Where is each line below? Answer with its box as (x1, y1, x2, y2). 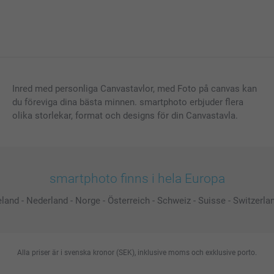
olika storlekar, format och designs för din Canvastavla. (12, 109, 238, 121)
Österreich (108, 194, 150, 206)
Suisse (198, 194, 226, 206)
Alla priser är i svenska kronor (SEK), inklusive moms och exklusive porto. (17, 248, 257, 257)
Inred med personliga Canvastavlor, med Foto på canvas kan (12, 83, 257, 94)
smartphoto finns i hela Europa (49, 171, 225, 186)
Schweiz (157, 194, 191, 206)
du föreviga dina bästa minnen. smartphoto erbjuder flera (12, 96, 243, 108)
